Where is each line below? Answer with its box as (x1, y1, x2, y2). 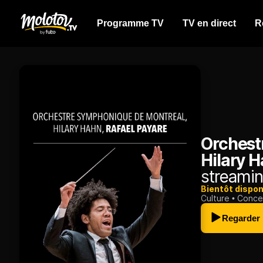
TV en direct (183, 18, 236, 28)
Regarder (222, 213, 260, 224)
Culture (201, 193, 230, 204)
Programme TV (97, 18, 164, 28)
